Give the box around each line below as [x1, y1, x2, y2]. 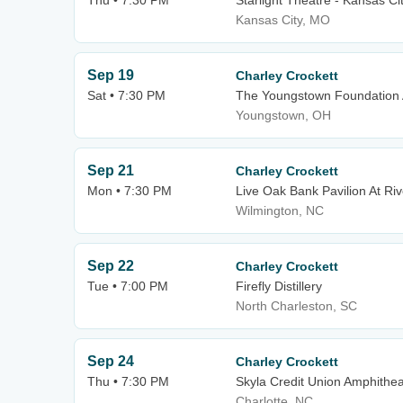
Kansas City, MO [236, 13, 330, 27]
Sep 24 [87, 354, 134, 369]
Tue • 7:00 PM [87, 279, 168, 293]
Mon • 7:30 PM [87, 184, 172, 198]
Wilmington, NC [236, 203, 324, 218]
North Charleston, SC [236, 299, 357, 313]
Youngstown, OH [236, 108, 331, 122]
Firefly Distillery [236, 279, 322, 293]
